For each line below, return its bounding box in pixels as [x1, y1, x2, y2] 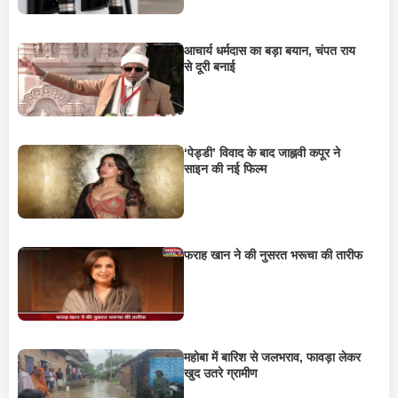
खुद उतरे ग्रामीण [183, 365, 258, 380]
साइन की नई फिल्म [183, 161, 267, 176]
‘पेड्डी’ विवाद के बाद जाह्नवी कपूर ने [183, 145, 340, 160]
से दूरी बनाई [183, 59, 235, 74]
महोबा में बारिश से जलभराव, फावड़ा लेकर [183, 349, 361, 364]
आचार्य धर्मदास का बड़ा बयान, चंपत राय [183, 43, 355, 58]
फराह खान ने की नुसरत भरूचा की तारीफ [183, 247, 362, 262]
